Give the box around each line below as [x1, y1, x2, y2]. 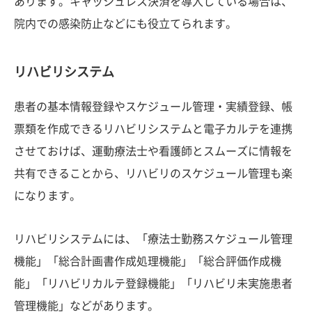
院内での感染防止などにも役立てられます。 [14, 17, 237, 29]
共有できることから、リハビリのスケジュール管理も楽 [14, 167, 292, 179]
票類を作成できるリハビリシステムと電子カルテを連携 [14, 123, 292, 134]
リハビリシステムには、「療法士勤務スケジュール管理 [14, 233, 292, 244]
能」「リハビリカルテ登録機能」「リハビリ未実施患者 [14, 277, 292, 289]
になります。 [14, 189, 81, 201]
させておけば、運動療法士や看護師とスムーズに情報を [14, 145, 292, 157]
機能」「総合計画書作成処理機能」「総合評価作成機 [14, 255, 281, 267]
